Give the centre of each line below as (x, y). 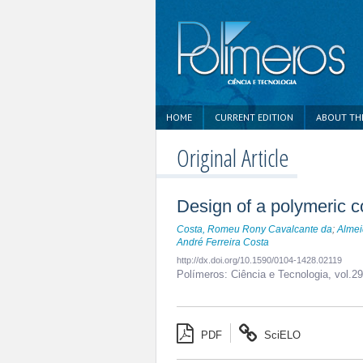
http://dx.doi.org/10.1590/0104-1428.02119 (259, 260)
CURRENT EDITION (254, 117)
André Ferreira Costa (223, 242)
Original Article (233, 158)
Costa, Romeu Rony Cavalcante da (254, 229)
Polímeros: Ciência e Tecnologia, (256, 274)
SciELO (281, 335)
